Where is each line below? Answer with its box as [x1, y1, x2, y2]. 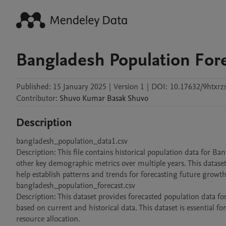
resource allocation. [16, 213, 80, 224]
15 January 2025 [53, 81, 106, 92]
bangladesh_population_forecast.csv [16, 180, 135, 191]
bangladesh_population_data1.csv [16, 136, 128, 147]
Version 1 [114, 81, 144, 92]
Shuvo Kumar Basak [60, 93, 126, 104]
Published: [16, 81, 51, 92]
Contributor [16, 93, 55, 104]
